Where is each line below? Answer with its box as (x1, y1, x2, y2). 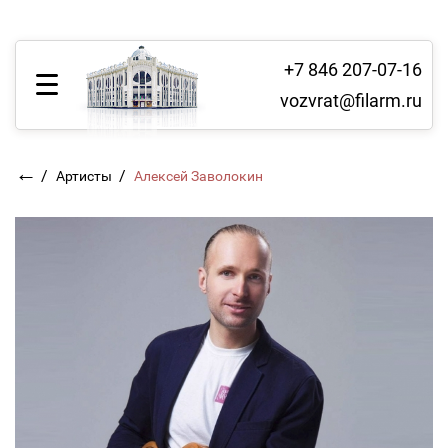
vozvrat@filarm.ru (280, 89, 422, 111)
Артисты (56, 168, 115, 184)
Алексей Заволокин (134, 168, 272, 184)
